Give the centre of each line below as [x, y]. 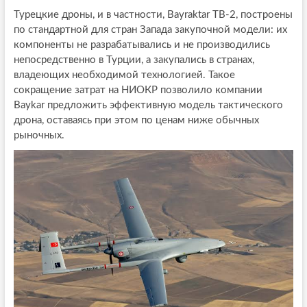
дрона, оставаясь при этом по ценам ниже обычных [136, 120]
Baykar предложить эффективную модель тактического [148, 105]
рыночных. [39, 135]
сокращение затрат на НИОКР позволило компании [138, 90]
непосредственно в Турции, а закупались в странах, [134, 60]
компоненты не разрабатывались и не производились [142, 45]
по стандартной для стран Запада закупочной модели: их [150, 30]
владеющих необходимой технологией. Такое [124, 75]
